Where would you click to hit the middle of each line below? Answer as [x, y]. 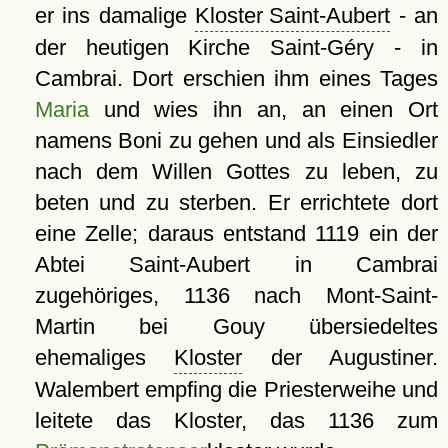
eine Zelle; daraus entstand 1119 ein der [236, 234]
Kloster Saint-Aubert [293, 16]
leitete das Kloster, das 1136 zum [236, 421]
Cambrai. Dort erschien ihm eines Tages [236, 79]
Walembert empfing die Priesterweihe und [236, 390]
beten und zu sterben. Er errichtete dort [236, 203]
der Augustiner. [340, 358]
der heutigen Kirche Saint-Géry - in [236, 48]
